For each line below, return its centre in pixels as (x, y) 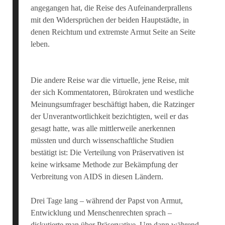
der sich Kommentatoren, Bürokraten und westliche (112, 92)
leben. (40, 44)
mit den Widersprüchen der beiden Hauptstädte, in (109, 20)
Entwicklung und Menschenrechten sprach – (101, 213)
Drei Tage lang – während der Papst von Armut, (106, 201)
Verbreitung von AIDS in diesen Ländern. (97, 177)
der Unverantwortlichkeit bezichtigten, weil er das (109, 116)
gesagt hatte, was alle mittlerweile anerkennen (103, 128)
